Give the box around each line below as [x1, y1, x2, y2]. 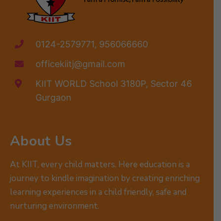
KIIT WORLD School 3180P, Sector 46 [35, 78, 192, 89]
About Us [10, 131, 73, 150]
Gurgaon [35, 92, 72, 103]
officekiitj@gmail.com [35, 58, 125, 69]
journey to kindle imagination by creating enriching [10, 172, 200, 184]
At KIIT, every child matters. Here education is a [10, 158, 190, 170]
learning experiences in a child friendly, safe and [10, 186, 186, 198]
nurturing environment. [10, 200, 99, 212]
